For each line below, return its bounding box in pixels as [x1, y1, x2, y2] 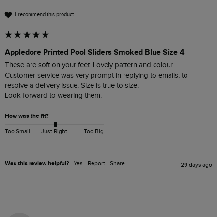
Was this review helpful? [5, 159, 69, 167]
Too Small [5, 127, 30, 135]
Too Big [83, 127, 104, 135]
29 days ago [181, 161, 212, 168]
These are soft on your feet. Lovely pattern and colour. [5, 61, 174, 69]
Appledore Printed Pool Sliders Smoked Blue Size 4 [5, 47, 185, 57]
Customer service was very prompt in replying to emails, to [5, 71, 188, 79]
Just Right [41, 127, 67, 135]
